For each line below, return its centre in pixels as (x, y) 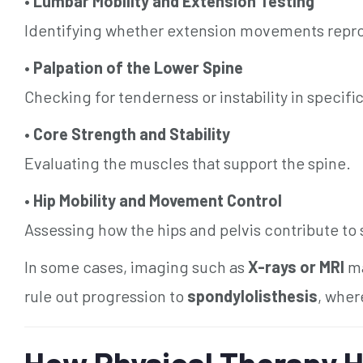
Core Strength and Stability (132, 133)
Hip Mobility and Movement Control (158, 200)
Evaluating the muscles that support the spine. (188, 162)
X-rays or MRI (296, 266)
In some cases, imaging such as (136, 266)
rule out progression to (106, 295)
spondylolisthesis (252, 295)
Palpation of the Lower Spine (138, 67)
